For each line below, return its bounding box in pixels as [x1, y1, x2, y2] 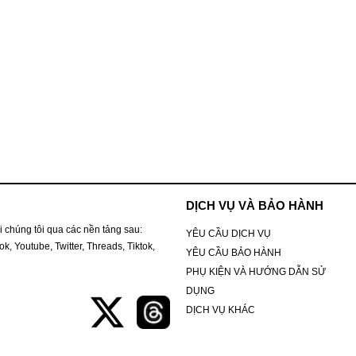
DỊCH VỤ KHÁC [185, 304, 255, 315]
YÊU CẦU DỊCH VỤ [185, 227, 271, 239]
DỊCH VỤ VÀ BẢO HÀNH [185, 199, 323, 213]
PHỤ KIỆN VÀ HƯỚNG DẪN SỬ [185, 265, 326, 277]
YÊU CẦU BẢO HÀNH [185, 246, 281, 258]
